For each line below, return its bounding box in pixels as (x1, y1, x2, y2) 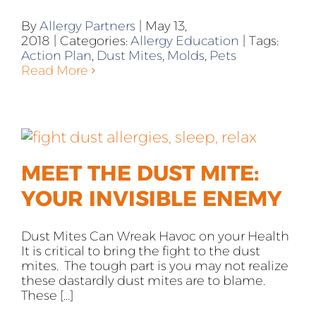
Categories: (59, 32, 130, 49)
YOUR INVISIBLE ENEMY (20, 185, 282, 212)
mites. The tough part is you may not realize (20, 257, 288, 274)
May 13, (145, 18, 187, 34)
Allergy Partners (39, 18, 135, 34)
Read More (20, 62, 88, 78)
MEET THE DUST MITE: (20, 159, 259, 186)
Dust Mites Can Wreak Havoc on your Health (20, 228, 289, 244)
